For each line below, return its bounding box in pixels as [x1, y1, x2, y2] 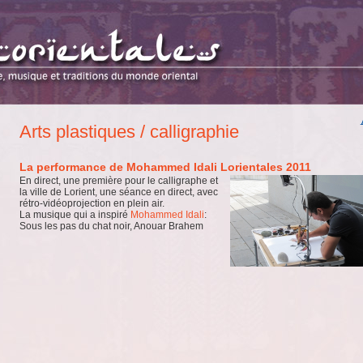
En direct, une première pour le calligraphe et [19, 175, 218, 186]
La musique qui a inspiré [19, 209, 130, 220]
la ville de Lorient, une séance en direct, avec [19, 186, 218, 198]
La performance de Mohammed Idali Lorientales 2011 [27, 160, 311, 173]
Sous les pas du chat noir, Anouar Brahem [19, 220, 203, 232]
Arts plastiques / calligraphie [32, 122, 239, 142]
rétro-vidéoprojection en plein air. [19, 198, 164, 209]
